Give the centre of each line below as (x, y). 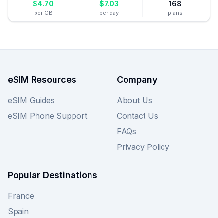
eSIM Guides (31, 100)
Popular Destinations (53, 175)
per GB (43, 13)
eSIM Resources (42, 80)
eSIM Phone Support (47, 116)
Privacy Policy (143, 147)
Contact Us (137, 116)
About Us (135, 100)
